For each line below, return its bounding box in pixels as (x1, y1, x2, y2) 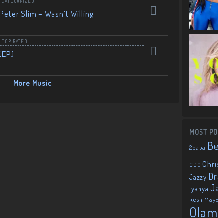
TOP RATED (2, 38, 28, 44)
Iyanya (189, 184, 209, 193)
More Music (13, 78, 52, 88)
